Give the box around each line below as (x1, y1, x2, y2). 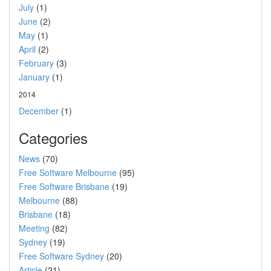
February (19, 57, 54, 69)
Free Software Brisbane (19, 180, 109, 192)
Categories (19, 127, 88, 148)
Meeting (19, 222, 50, 234)
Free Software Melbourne (19, 166, 117, 178)
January (19, 71, 50, 83)
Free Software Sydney (19, 250, 104, 262)
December (19, 105, 59, 117)
